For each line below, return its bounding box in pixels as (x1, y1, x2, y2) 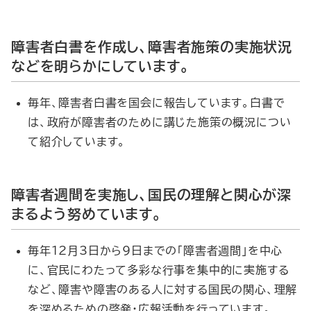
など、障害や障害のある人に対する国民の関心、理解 (28, 284, 298, 295)
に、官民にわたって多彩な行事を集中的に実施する (28, 264, 289, 276)
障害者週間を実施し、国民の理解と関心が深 (11, 187, 292, 201)
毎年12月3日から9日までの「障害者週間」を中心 (28, 245, 283, 256)
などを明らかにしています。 (11, 59, 190, 73)
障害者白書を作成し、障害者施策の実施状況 (11, 40, 292, 53)
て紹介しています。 (28, 136, 126, 147)
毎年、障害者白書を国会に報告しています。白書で (28, 97, 285, 108)
